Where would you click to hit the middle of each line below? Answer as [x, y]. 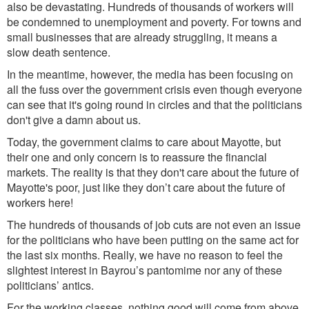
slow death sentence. [59, 52]
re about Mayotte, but [230, 142]
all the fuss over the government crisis [100, 89]
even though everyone [248, 89]
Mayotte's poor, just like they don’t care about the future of [146, 187]
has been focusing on [239, 74]
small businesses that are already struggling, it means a [142, 37]
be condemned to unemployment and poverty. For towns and [154, 22]
